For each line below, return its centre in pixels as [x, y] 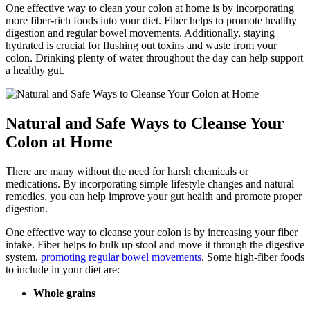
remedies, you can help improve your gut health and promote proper [154, 197]
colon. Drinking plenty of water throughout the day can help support [154, 58]
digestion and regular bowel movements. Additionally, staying [140, 33]
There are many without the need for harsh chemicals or [127, 172]
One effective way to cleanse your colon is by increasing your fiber [152, 232]
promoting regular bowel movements [121, 257]
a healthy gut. [35, 71]
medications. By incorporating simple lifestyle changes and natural [150, 184]
